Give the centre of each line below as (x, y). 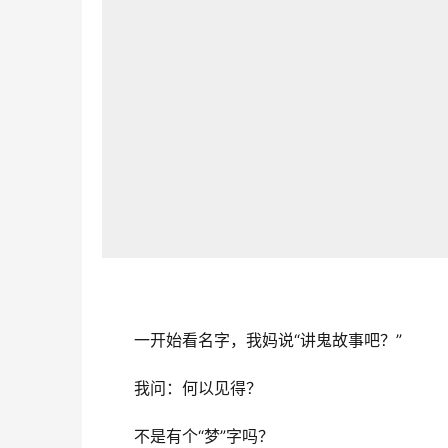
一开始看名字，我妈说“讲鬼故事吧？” (268, 339)
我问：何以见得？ (198, 387)
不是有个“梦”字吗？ (204, 435)
